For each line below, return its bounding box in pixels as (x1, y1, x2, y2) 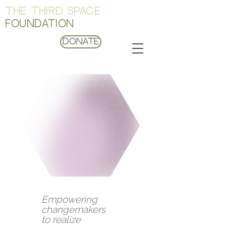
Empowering (41, 194, 97, 205)
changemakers (41, 204, 105, 215)
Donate (63, 38, 99, 46)
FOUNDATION (5, 19, 74, 29)
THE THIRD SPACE (5, 7, 101, 17)
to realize (41, 214, 81, 225)
